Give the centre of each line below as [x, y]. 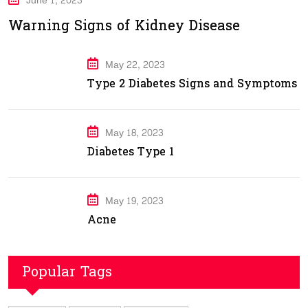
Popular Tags [67, 272]
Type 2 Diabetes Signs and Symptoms [192, 84]
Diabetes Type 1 [131, 152]
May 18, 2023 [134, 133]
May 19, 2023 [134, 201]
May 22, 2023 [135, 65]
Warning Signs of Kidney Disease [124, 26]
